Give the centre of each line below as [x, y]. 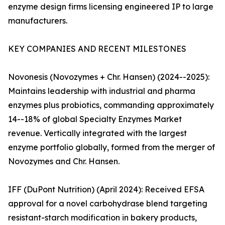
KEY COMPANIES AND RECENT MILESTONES [97, 49]
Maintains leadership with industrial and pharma [102, 91]
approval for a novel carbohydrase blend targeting [108, 204]
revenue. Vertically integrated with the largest [97, 133]
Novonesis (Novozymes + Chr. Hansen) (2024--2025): [109, 77]
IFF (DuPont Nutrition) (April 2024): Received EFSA [106, 190]
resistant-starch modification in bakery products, [102, 218]
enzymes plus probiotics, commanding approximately [111, 105]
